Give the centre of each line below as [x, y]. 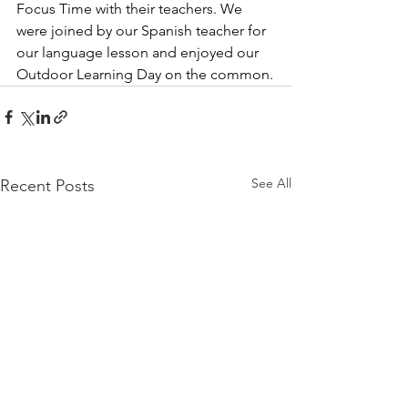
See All [271, 183]
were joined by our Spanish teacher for [143, 31]
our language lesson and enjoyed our [139, 52]
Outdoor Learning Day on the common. [145, 74]
